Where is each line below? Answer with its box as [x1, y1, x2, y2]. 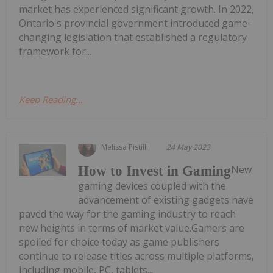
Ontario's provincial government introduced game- [19, 16, 251, 30]
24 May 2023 [166, 142, 211, 153]
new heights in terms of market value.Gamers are [19, 221, 244, 235]
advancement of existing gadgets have [78, 193, 254, 207]
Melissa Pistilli [101, 142, 149, 153]
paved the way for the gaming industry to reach [19, 207, 236, 221]
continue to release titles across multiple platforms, [19, 249, 254, 263]
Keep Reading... [19, 93, 83, 106]
